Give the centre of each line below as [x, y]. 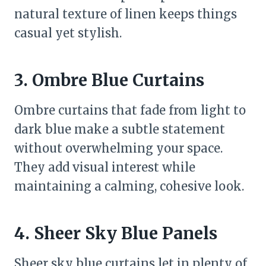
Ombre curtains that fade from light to [130, 110]
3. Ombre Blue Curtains [109, 80]
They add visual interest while [105, 167]
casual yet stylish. [68, 33]
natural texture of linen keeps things [126, 14]
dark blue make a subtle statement [120, 129]
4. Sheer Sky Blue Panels [116, 233]
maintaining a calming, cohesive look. [129, 186]
